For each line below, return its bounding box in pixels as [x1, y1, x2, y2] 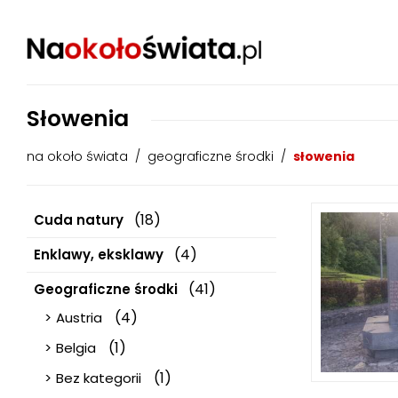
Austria [56, 308, 102, 327]
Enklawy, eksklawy [34, 245, 163, 264]
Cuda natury [34, 211, 123, 229]
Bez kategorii [56, 369, 141, 387]
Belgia [56, 338, 96, 357]
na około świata [27, 147, 128, 165]
